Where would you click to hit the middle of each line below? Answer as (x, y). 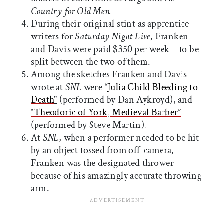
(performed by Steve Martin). (89, 125)
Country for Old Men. (71, 11)
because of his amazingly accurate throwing (116, 176)
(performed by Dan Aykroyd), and (125, 100)
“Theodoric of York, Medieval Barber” (106, 113)
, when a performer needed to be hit (129, 138)
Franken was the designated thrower (102, 163)
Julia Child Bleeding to (153, 87)
